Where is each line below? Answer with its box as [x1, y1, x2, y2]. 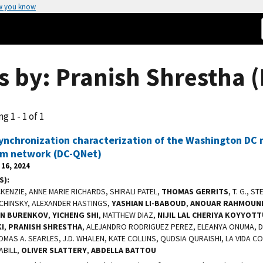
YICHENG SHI [52, 210, 99, 220]
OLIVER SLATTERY [21, 245, 87, 255]
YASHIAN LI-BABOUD [112, 198, 186, 208]
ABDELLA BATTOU [91, 245, 156, 255]
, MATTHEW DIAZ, [99, 210, 157, 220]
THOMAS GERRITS [161, 186, 228, 197]
